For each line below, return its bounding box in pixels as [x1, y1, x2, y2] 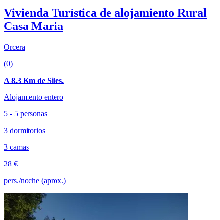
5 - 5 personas [4, 110, 47, 118]
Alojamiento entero [4, 93, 63, 102]
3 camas [4, 143, 29, 152]
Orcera [4, 43, 25, 52]
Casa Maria [4, 20, 63, 33]
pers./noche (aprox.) [4, 176, 66, 185]
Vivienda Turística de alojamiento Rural [4, 6, 207, 20]
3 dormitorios [4, 126, 45, 135]
